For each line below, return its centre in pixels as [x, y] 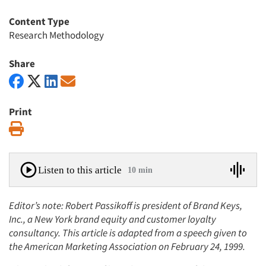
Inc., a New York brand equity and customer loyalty [113, 219]
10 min [140, 170]
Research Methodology [56, 35]
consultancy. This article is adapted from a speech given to [128, 233]
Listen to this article [80, 170]
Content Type [39, 21]
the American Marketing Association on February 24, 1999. [127, 246]
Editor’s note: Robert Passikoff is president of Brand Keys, [126, 205]
